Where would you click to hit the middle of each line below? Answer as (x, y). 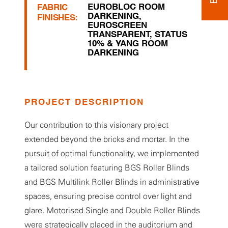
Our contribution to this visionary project (96, 125)
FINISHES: (58, 18)
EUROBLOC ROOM (126, 7)
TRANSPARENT (119, 35)
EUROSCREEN (118, 26)
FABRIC (52, 8)
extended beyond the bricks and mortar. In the (107, 139)
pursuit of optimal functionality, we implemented (112, 154)
